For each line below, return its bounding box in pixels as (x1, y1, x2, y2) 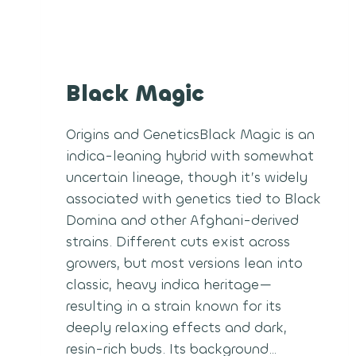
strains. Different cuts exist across (66, 232, 290, 251)
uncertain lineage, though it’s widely (66, 168, 308, 187)
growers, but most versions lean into (66, 253, 303, 273)
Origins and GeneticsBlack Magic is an (66, 125, 315, 144)
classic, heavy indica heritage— (66, 275, 272, 294)
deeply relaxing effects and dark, (66, 318, 287, 337)
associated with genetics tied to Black (66, 189, 321, 208)
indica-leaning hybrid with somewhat (66, 146, 314, 165)
